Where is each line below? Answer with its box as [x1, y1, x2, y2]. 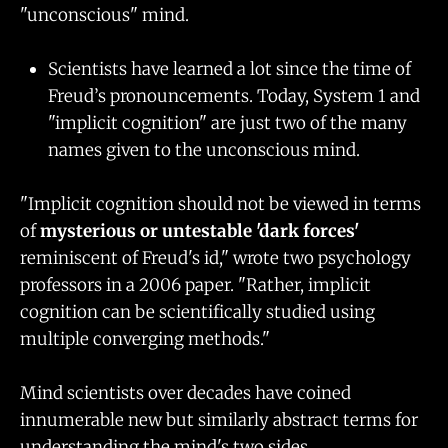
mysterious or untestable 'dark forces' [40, 220, 359, 243]
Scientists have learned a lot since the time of [48, 57, 411, 80]
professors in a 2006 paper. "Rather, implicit [20, 274, 371, 297]
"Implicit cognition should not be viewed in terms [20, 193, 421, 216]
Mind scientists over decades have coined [20, 382, 351, 405]
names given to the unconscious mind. [48, 138, 360, 161]
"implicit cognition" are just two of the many [48, 111, 407, 134]
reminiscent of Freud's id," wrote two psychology [20, 247, 411, 270]
